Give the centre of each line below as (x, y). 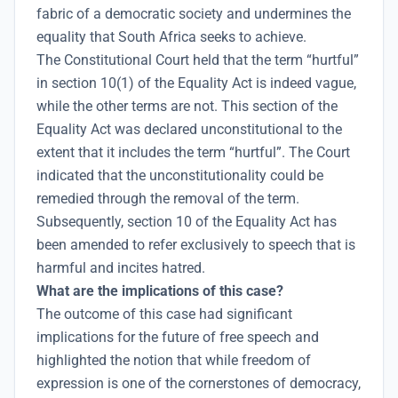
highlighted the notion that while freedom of (174, 361)
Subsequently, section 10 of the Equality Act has (187, 222)
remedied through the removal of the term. (168, 199)
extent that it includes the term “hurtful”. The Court (193, 153)
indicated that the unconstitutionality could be (180, 176)
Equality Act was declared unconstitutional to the (189, 130)
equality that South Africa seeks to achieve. (171, 37)
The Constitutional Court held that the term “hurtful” (198, 60)
